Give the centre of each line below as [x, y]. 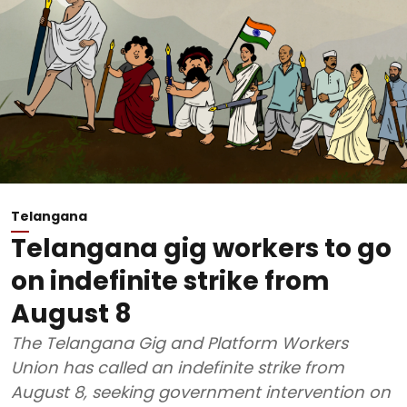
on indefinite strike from [170, 281]
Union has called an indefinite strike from [178, 367]
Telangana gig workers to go [201, 248]
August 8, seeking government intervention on [201, 392]
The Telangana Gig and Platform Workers [179, 343]
